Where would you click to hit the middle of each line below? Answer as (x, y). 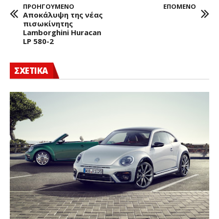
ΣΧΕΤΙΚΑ (31, 71)
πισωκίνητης (48, 23)
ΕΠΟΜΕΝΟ (180, 6)
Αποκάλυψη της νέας (63, 15)
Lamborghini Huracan (62, 32)
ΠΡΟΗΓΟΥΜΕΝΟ (49, 6)
